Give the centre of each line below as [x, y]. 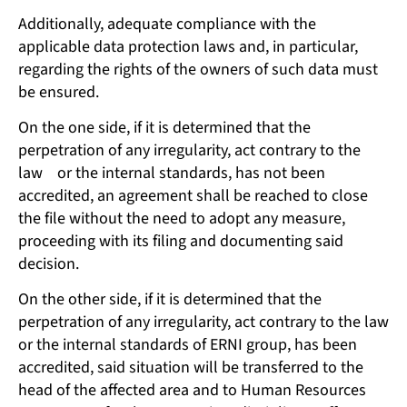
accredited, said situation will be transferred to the [191, 368]
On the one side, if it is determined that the [164, 128]
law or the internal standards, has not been [172, 174]
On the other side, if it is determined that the [170, 300]
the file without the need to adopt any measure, [182, 219]
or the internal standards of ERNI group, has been [188, 345]
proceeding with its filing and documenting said [181, 242]
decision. [49, 264]
